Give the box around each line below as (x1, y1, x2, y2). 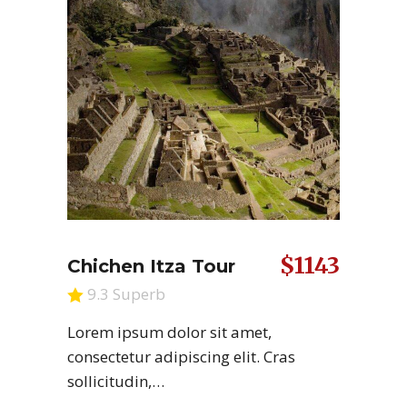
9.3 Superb (84, 283, 165, 304)
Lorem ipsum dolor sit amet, (67, 321, 272, 342)
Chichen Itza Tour (67, 254, 235, 277)
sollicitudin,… (67, 370, 164, 392)
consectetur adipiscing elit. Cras (67, 345, 295, 367)
